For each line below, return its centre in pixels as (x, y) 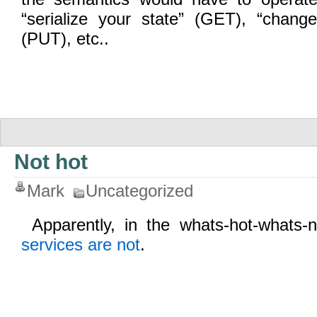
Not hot (51, 162)
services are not (81, 244)
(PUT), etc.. (65, 39)
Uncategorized (139, 191)
